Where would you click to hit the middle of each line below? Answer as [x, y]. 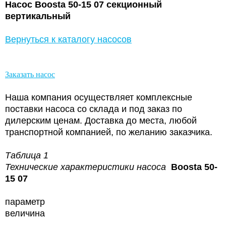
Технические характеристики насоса [86, 167]
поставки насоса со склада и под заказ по [94, 109]
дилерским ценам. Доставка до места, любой [101, 120]
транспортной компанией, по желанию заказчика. [109, 132]
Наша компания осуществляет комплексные [99, 97]
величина [25, 213]
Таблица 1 [27, 155]
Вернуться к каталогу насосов [68, 39]
